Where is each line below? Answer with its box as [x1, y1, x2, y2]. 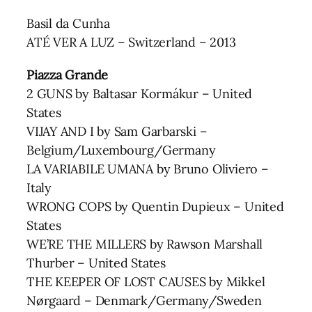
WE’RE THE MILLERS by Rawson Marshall [26, 235, 263, 252]
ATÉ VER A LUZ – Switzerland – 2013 [26, 33, 236, 50]
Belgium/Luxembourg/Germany [26, 141, 216, 158]
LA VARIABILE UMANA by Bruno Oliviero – [26, 160, 269, 177]
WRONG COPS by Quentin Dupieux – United [26, 198, 284, 214]
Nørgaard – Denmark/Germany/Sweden [26, 292, 262, 309]
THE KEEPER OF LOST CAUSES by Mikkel [26, 273, 265, 290]
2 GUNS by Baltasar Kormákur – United [26, 85, 253, 102]
